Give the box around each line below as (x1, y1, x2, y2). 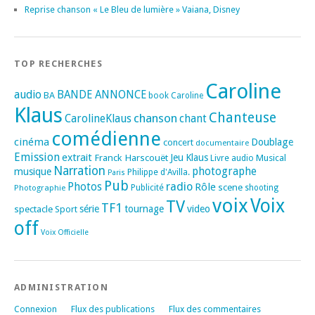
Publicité (131, 182, 164, 193)
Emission (14, 150, 60, 164)
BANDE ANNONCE (57, 88, 146, 101)
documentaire (195, 137, 249, 148)
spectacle (14, 202, 53, 214)
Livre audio (210, 153, 254, 163)
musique (14, 165, 51, 177)
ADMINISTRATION (14, 281, 108, 292)
